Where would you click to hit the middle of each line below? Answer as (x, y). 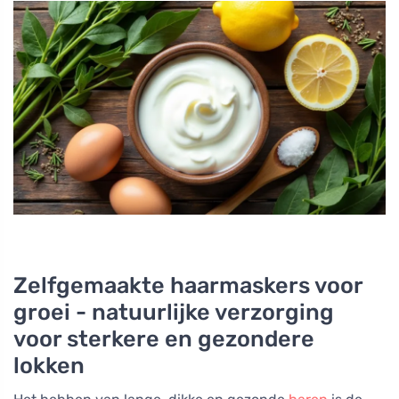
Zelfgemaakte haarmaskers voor (188, 285)
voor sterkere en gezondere (164, 338)
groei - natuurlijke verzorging (174, 311)
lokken (49, 365)
